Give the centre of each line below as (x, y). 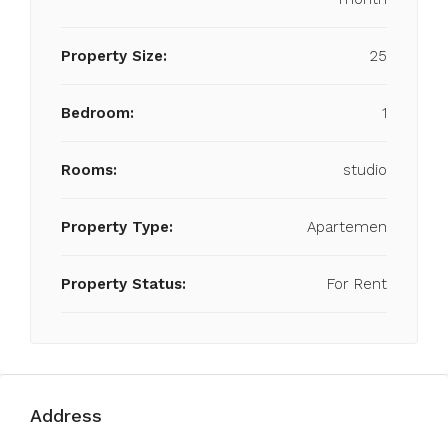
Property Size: (114, 56)
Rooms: (89, 170)
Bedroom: (97, 113)
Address (66, 415)
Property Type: (117, 227)
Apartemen (347, 227)
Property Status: (123, 284)
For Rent (357, 284)
